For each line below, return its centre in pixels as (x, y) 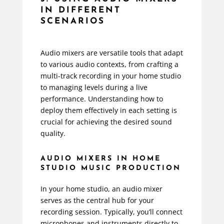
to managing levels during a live (94, 87)
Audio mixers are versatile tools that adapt (111, 52)
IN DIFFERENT (80, 10)
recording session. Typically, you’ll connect (111, 211)
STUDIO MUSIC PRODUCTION (110, 168)
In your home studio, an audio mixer (101, 188)
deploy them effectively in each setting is (108, 110)
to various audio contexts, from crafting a (109, 64)
